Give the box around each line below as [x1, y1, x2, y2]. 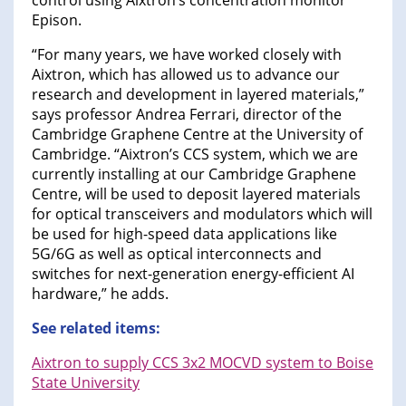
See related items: [32, 318, 160, 339]
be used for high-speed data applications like [32, 224, 337, 245]
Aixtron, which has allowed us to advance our [32, 64, 340, 85]
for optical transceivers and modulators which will [32, 204, 372, 225]
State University [32, 372, 140, 393]
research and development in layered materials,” [32, 84, 364, 105]
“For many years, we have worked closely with [32, 44, 342, 65]
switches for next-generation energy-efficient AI [32, 264, 354, 285]
